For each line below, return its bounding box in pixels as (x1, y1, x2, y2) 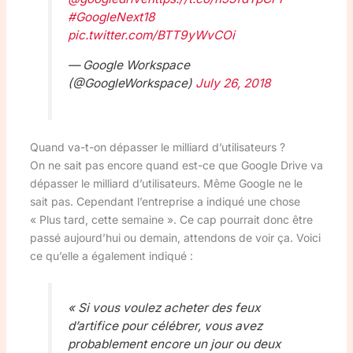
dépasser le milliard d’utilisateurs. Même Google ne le (29, 176, 303, 191)
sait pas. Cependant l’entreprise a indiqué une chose (29, 195, 300, 209)
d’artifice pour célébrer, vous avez (67, 318, 262, 334)
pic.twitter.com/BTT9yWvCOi (67, 27, 235, 43)
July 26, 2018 (195, 75, 271, 91)
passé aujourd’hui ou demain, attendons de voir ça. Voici (29, 231, 321, 245)
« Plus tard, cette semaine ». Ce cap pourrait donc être (29, 213, 313, 227)
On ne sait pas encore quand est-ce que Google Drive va (29, 158, 323, 173)
